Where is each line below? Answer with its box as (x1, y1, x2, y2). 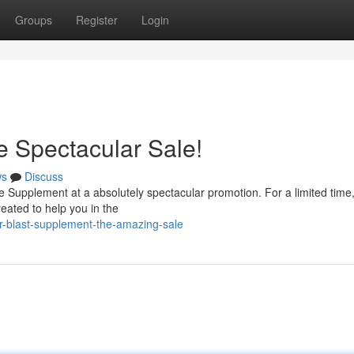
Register (76, 12, 118, 28)
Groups (15, 12, 52, 28)
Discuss (24, 168, 63, 184)
